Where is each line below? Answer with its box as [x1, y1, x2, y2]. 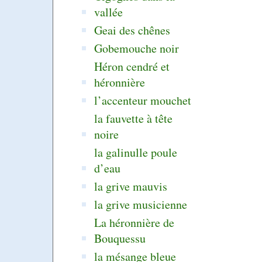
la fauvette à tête [94, 111, 173, 127]
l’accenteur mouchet [94, 92, 192, 109]
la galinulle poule [94, 144, 178, 161]
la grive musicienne [94, 196, 188, 213]
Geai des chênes [94, 22, 171, 39]
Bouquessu [94, 230, 146, 247]
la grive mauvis [94, 178, 168, 195]
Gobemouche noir [94, 40, 180, 57]
